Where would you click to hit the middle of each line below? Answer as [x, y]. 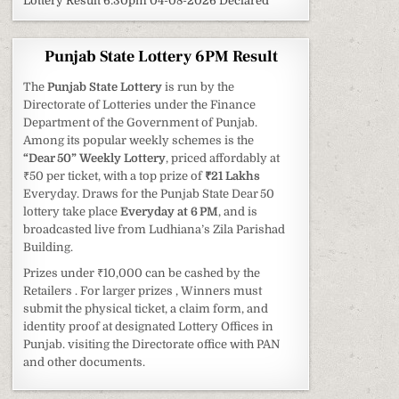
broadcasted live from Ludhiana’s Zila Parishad [155, 229]
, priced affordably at [223, 158]
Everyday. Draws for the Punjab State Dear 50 [149, 193]
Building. [49, 247]
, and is [238, 211]
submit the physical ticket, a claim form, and [146, 308]
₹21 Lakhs [233, 175]
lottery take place [72, 211]
